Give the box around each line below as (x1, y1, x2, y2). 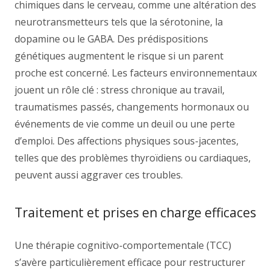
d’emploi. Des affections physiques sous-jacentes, (15, 134, 239, 148)
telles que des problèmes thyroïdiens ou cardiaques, (15, 151, 251, 165)
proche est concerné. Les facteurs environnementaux (15, 66, 257, 80)
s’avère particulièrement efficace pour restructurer (15, 256, 245, 269)
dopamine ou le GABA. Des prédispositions (15, 32, 208, 46)
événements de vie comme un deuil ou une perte (15, 117, 235, 131)
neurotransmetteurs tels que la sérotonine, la (15, 15, 223, 29)
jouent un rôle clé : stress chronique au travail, (15, 83, 225, 97)
